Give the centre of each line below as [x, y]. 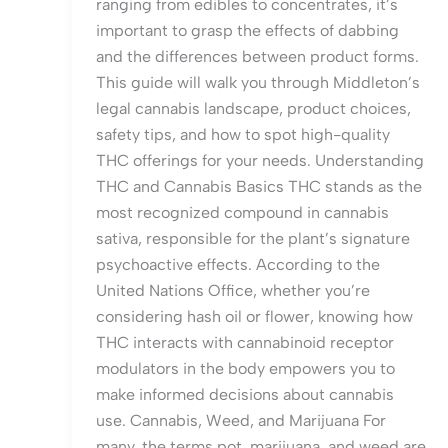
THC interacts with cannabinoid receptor [245, 343]
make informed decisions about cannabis [245, 395]
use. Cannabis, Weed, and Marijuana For [241, 421]
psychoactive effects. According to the [238, 265]
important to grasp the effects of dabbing [247, 31]
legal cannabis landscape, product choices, [253, 109]
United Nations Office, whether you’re [233, 291]
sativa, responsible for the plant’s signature [253, 239]
